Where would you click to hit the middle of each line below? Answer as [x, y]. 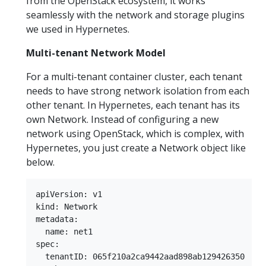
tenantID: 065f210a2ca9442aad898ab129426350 [145, 256]
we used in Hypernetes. [78, 29]
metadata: [62, 219]
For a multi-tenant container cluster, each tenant [134, 77]
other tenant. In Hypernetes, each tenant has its [133, 105]
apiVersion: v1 [74, 194]
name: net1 [69, 232]
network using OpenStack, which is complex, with [135, 134]
